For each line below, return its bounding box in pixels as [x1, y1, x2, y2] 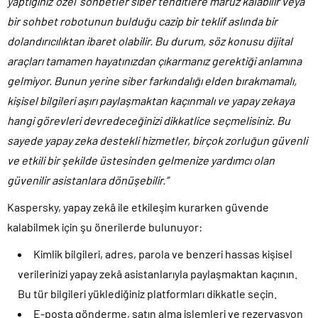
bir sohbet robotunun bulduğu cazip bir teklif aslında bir [7, 13, 278, 28]
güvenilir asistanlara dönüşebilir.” [7, 172, 168, 187]
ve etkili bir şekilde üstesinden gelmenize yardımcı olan [7, 153, 275, 167]
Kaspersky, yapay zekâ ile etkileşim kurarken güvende [7, 199, 269, 214]
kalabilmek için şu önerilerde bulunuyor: [7, 219, 202, 234]
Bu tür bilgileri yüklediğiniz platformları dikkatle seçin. [18, 286, 277, 300]
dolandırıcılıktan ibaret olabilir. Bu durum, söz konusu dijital [7, 33, 292, 48]
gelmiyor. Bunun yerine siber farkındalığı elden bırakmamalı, [7, 73, 297, 87]
